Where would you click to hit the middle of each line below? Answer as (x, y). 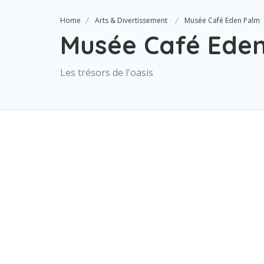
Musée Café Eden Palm (222, 20)
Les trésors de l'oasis (107, 72)
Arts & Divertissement (131, 20)
